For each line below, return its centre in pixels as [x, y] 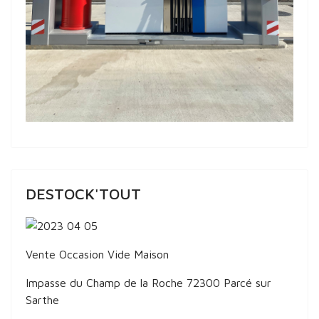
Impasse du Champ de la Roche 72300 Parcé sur [148, 283]
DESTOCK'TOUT [83, 194]
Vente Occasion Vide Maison [97, 255]
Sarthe [42, 300]
